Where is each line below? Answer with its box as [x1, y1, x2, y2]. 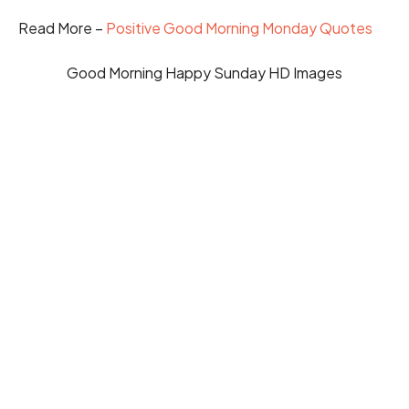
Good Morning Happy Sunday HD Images [67, 63, 342, 83]
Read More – [18, 17, 106, 37]
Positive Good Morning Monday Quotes [106, 17, 372, 37]
